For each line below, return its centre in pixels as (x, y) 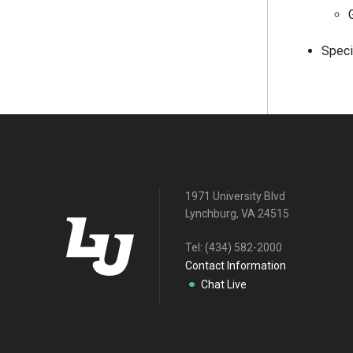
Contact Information (236, 265)
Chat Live (224, 284)
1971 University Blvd (235, 196)
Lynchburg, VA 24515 (237, 213)
